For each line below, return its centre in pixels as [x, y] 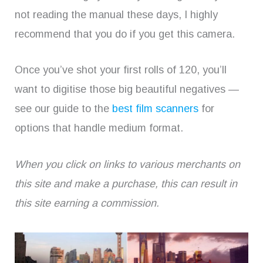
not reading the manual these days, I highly [116, 14]
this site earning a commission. [87, 203]
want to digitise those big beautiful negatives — [127, 90]
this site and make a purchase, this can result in [126, 184]
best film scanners [155, 109]
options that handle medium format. [99, 128]
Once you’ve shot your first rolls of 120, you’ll [121, 70]
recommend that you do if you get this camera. [125, 34]
